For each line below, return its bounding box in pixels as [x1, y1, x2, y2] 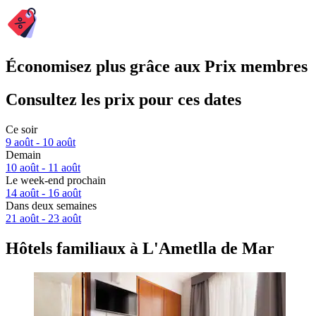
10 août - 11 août [6, 162, 80, 174]
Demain [6, 149, 41, 162]
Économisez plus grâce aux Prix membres [6, 57, 308, 76]
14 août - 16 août [6, 187, 81, 200]
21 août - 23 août [6, 212, 81, 225]
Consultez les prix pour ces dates [6, 90, 241, 109]
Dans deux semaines [6, 200, 97, 212]
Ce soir [6, 123, 37, 136]
